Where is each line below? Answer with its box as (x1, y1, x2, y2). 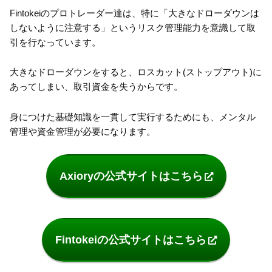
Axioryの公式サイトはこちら (59, 170, 203, 183)
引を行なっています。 (10, 36, 101, 47)
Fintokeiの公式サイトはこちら (55, 233, 206, 246)
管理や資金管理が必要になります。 (10, 126, 155, 137)
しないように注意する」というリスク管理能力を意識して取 (10, 22, 256, 33)
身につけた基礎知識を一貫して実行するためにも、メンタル (10, 111, 256, 122)
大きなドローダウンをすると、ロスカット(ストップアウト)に (10, 67, 262, 78)
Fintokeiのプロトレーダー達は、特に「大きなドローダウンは (10, 7, 259, 18)
